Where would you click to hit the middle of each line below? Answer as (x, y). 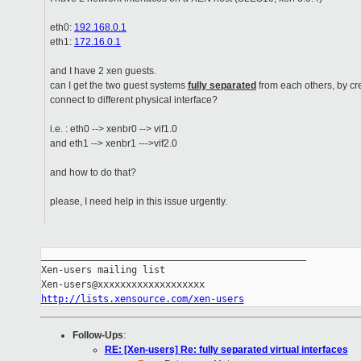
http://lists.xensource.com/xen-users (142, 299)
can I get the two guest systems (118, 86)
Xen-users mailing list (103, 270)
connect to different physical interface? (133, 100)
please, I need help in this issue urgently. (138, 202)
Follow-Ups (98, 336)
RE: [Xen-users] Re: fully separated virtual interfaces (226, 350)
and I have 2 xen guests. (103, 71)
